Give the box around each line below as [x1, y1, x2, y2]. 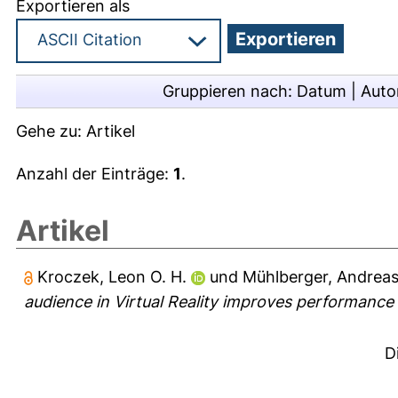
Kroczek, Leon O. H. [37, 267, 187, 286]
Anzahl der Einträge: [16, 163, 173, 183]
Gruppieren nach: [162, 81, 297, 100]
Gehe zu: [16, 121, 86, 140]
